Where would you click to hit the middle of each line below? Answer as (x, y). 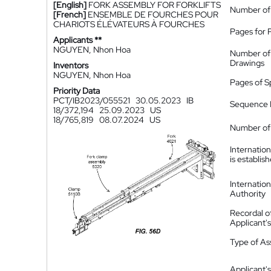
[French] (70, 15)
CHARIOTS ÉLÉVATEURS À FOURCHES (129, 24)
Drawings (247, 63)
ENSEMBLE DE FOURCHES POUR (153, 15)
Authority (248, 194)
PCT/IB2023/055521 (93, 100)
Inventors (71, 65)
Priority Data (77, 91)
